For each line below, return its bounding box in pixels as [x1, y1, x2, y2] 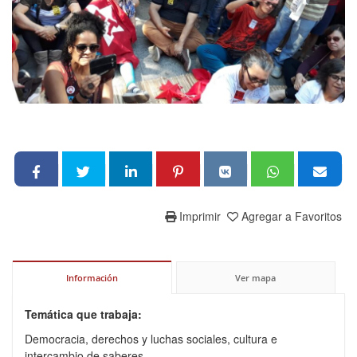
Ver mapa [235, 272, 277, 284]
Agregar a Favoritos [241, 208, 342, 225]
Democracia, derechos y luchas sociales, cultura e [25, 331, 277, 347]
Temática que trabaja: [25, 306, 142, 323]
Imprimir [176, 208, 221, 225]
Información [65, 272, 118, 284]
